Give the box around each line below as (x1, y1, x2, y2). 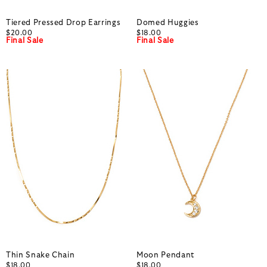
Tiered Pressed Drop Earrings (6, 19, 121, 27)
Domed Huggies (136, 19, 199, 27)
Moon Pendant (136, 252, 194, 260)
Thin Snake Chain (6, 252, 75, 260)
